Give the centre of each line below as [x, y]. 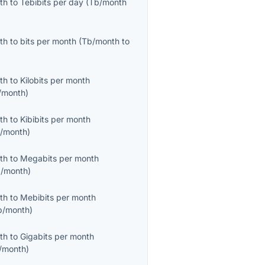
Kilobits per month [55, 80]
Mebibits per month [58, 198]
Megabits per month [60, 159]
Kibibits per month [56, 119]
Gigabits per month [57, 237]
